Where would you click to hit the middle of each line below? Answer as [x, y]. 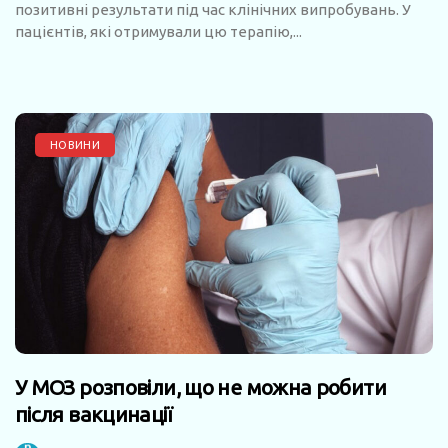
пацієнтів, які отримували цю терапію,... [158, 31]
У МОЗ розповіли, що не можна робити [200, 386]
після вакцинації [93, 413]
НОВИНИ [75, 144]
